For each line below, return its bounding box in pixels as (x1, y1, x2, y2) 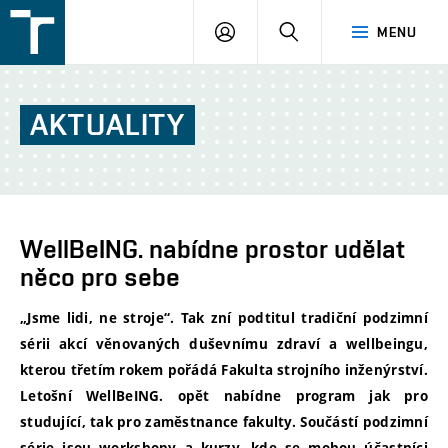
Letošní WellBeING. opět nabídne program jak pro (20, 387, 428, 406)
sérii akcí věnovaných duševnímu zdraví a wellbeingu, (20, 335, 428, 354)
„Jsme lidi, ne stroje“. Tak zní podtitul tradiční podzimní (20, 309, 428, 328)
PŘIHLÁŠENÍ (234, 23, 316, 39)
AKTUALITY (30, 107, 185, 142)
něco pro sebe (20, 262, 180, 292)
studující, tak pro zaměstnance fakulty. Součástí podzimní (20, 413, 428, 432)
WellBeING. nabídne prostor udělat (20, 234, 405, 264)
